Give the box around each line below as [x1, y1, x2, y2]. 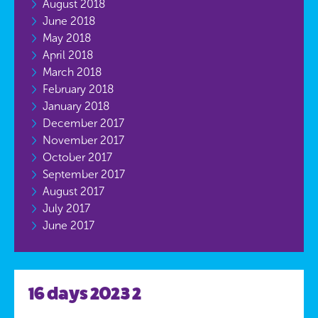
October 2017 [43, 150, 112, 164]
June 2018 [43, 14, 95, 28]
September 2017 [43, 168, 125, 181]
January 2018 [43, 99, 109, 113]
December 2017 [43, 116, 124, 130]
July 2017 [43, 202, 90, 215]
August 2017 [43, 185, 104, 198]
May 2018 [43, 31, 91, 45]
